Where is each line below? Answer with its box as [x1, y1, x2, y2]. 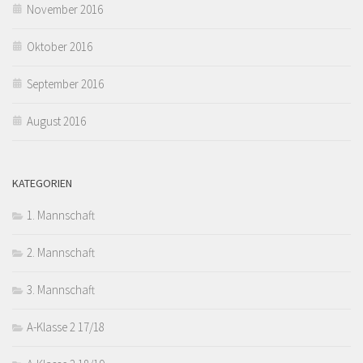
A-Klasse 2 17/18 [27, 318, 105, 335]
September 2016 [27, 75, 104, 92]
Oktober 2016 [27, 38, 92, 54]
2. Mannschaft [27, 244, 95, 260]
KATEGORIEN [12, 175, 72, 190]
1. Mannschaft [27, 207, 95, 223]
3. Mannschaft [27, 281, 95, 297]
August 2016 [27, 113, 86, 129]
